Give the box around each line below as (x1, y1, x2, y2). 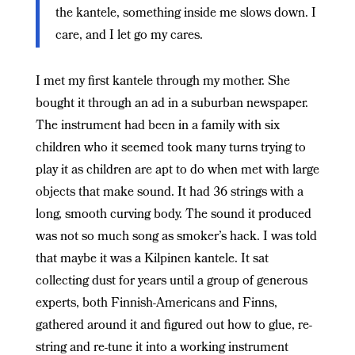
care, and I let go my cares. (55, 25, 203, 47)
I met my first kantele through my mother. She (35, 71, 290, 93)
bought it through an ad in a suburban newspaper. (35, 93, 308, 115)
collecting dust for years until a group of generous (35, 270, 307, 292)
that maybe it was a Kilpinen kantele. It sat (35, 248, 269, 270)
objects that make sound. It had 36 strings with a (35, 181, 303, 204)
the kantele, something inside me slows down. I (55, 2, 316, 25)
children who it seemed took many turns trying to (35, 137, 306, 159)
